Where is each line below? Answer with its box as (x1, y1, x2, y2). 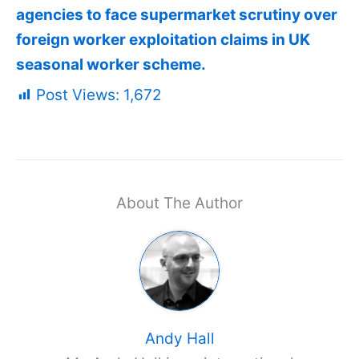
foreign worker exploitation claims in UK (16, 30, 310, 49)
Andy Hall (144, 329, 215, 348)
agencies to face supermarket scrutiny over (16, 5, 337, 24)
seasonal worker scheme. (16, 54, 206, 74)
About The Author (116, 193, 243, 212)
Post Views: (36, 86, 119, 105)
